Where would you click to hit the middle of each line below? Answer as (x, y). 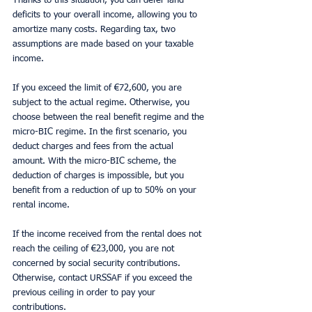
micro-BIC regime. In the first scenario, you (101, 132)
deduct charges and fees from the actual (94, 147)
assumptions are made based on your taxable (104, 45)
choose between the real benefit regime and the (110, 118)
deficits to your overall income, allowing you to (106, 15)
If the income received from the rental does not (108, 235)
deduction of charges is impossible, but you (100, 176)
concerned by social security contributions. (98, 264)
